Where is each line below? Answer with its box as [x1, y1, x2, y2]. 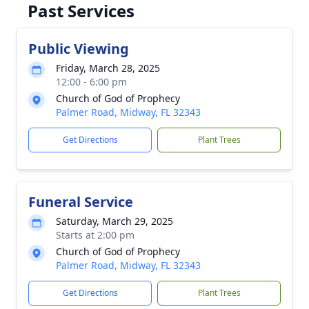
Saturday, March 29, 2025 [56, 215, 173, 228]
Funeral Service [28, 192, 133, 211]
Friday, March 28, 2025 [56, 61, 160, 74]
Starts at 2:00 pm [56, 228, 134, 241]
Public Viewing [28, 39, 129, 58]
